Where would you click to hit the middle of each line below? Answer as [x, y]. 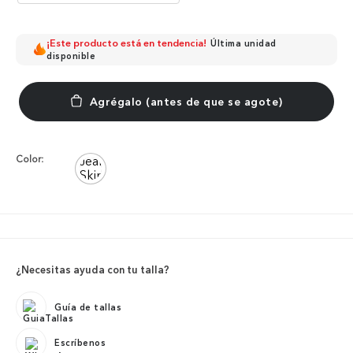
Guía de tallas [88, 307]
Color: [30, 160]
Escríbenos [80, 343]
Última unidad [243, 44]
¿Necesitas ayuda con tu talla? [93, 270]
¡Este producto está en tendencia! [127, 43]
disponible [71, 56]
